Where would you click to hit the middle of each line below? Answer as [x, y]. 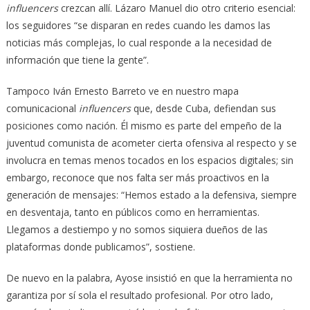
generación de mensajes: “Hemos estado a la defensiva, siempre [151, 194]
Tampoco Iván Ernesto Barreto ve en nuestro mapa [122, 91]
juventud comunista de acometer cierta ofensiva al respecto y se [151, 143]
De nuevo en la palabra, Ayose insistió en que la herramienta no [149, 277]
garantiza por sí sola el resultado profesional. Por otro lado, [139, 295]
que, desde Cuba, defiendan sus [204, 108]
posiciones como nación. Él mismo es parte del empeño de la [144, 125]
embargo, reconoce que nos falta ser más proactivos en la [137, 177]
